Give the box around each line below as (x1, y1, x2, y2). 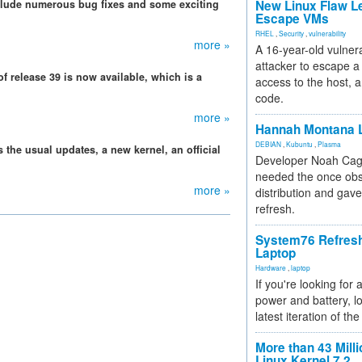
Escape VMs (255, 10, 329, 27)
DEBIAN (255, 139, 281, 149)
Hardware (255, 263, 286, 272)
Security (279, 28, 304, 38)
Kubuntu (286, 139, 313, 149)
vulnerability (309, 28, 346, 38)
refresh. (255, 200, 295, 217)
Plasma (318, 139, 341, 149)
